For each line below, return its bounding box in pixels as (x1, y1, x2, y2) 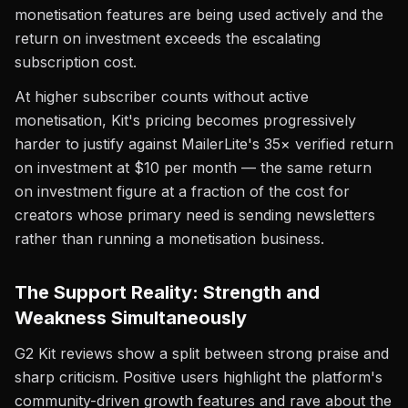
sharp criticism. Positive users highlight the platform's (15, 368, 382, 386)
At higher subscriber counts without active (15, 87, 309, 106)
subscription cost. (15, 53, 137, 71)
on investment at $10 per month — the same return (15, 158, 372, 177)
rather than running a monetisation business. (15, 229, 324, 248)
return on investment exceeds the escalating (15, 29, 321, 47)
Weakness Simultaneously (15, 307, 247, 329)
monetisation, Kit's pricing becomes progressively (15, 111, 356, 129)
